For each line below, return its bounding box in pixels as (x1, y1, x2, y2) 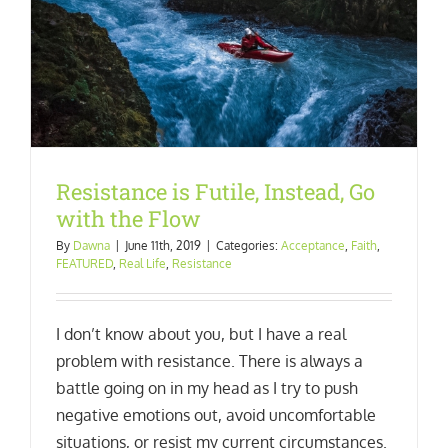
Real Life (119, 256, 166, 272)
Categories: (216, 238, 281, 254)
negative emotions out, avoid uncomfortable (56, 405, 376, 426)
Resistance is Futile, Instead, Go (56, 177, 375, 207)
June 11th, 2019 (125, 238, 201, 254)
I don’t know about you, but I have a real (56, 324, 346, 345)
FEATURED (56, 256, 113, 272)
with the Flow (56, 204, 201, 234)
